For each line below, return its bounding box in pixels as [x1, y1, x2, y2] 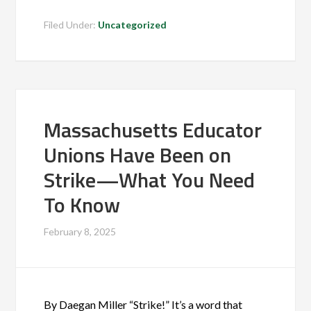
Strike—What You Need [44, 164, 255, 196]
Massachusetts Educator [44, 114, 262, 146]
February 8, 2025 [44, 226, 117, 237]
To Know [44, 189, 121, 221]
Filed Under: [44, 19, 99, 31]
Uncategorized [98, 19, 167, 31]
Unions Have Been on [44, 139, 232, 171]
